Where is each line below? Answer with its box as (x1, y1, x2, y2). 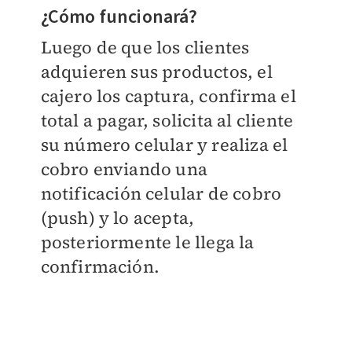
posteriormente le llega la (40, 230, 255, 255)
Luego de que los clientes (40, 35, 250, 60)
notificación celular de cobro (40, 181, 282, 206)
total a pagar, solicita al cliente (40, 108, 294, 133)
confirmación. (40, 255, 160, 279)
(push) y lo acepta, (40, 206, 195, 230)
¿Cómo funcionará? (40, 3, 197, 31)
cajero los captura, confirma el (40, 84, 296, 108)
